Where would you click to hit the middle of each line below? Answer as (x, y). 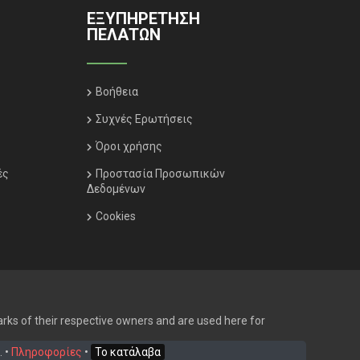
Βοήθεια (117, 92)
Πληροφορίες (47, 352)
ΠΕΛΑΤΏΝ (123, 35)
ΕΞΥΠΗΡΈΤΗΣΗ (143, 18)
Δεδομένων (116, 189)
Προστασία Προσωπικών (160, 174)
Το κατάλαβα (128, 352)
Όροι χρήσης (129, 146)
